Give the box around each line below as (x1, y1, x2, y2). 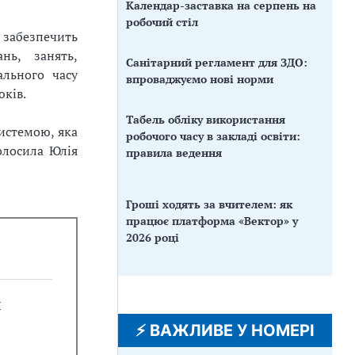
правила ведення (126, 144, 222, 160)
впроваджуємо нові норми (126, 71, 273, 86)
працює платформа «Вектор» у (126, 212, 298, 228)
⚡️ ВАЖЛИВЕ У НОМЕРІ (136, 320, 315, 340)
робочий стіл (126, 13, 198, 29)
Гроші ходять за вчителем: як (126, 196, 292, 212)
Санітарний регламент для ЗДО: (126, 54, 307, 70)
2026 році (126, 229, 179, 245)
